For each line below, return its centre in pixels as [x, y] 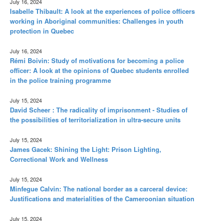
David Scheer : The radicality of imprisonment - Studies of [99, 110]
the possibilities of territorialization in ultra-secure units [95, 119]
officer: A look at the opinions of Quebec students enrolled [99, 70]
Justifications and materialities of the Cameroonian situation [102, 198]
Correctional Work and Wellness [59, 159]
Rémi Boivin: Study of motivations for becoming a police [97, 60]
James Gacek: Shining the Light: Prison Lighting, [86, 149]
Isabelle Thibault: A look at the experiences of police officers [102, 11]
